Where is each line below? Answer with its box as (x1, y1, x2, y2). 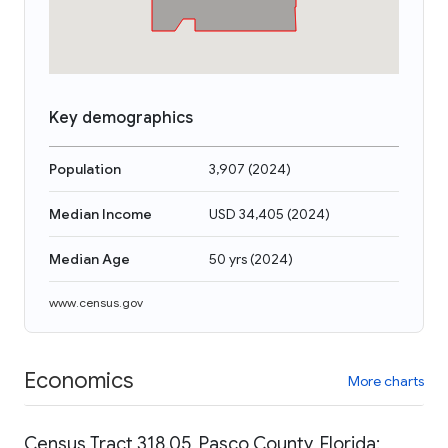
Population (49, 160, 121, 178)
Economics (24, 366, 133, 394)
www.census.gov (49, 295, 143, 310)
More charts (348, 371, 424, 390)
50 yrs (209, 250, 247, 268)
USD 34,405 (209, 205, 284, 223)
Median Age (49, 250, 130, 268)
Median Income (49, 205, 152, 223)
